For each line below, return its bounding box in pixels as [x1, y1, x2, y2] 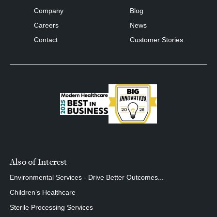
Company [34, 6, 63, 15]
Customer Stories [130, 35, 183, 44]
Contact [34, 35, 58, 44]
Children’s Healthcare [10, 188, 76, 197]
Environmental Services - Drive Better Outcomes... [10, 173, 164, 182]
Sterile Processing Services [10, 203, 93, 212]
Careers [34, 21, 59, 29]
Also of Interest [10, 155, 67, 168]
